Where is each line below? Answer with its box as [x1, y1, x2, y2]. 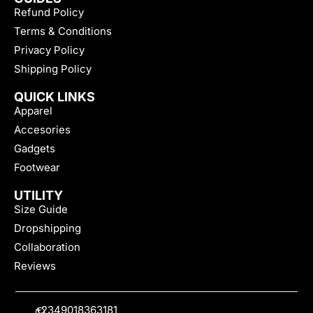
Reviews [14, 259, 56, 273]
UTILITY [14, 188, 63, 203]
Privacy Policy [14, 43, 85, 57]
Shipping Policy [14, 62, 92, 76]
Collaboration [14, 240, 80, 254]
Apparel [14, 104, 52, 118]
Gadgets [14, 142, 55, 156]
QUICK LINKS [14, 89, 95, 105]
